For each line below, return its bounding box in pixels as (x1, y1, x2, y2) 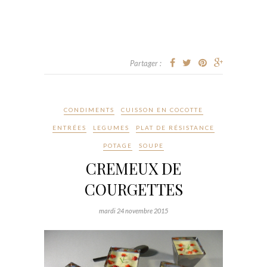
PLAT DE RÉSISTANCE (136, 124, 215, 132)
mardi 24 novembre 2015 (99, 207, 168, 215)
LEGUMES (93, 124, 129, 132)
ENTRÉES (52, 124, 86, 132)
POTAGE (103, 142, 132, 150)
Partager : (130, 58, 162, 69)
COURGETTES (84, 179, 183, 200)
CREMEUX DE (86, 158, 181, 179)
